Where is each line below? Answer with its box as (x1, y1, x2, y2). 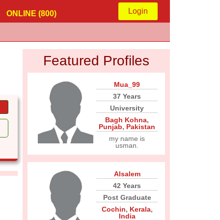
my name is (109, 135, 145, 142)
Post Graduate (103, 193, 151, 201)
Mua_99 (114, 81, 140, 88)
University (110, 104, 144, 112)
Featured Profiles (43, 53, 149, 68)
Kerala (129, 205, 151, 213)
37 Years (113, 92, 141, 100)
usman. (115, 141, 138, 149)
